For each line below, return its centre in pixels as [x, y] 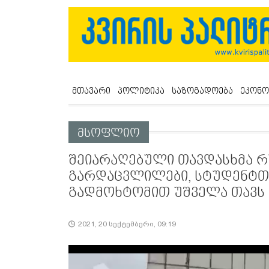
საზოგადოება [202, 91]
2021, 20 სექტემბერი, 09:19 [127, 224]
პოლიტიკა [141, 91]
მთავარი [91, 91]
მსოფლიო [109, 134]
